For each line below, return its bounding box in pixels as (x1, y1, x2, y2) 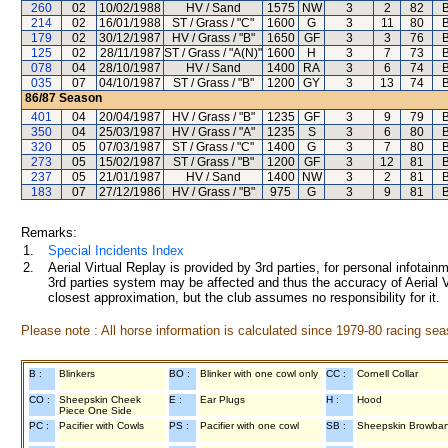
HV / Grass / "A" (171, 125, 255, 139)
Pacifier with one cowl (200, 420, 299, 431)
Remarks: (21, 225, 77, 240)
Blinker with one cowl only (200, 368, 318, 379)
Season (56, 91, 102, 105)
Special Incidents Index (48, 243, 184, 258)
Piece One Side (59, 405, 132, 416)
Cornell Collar (357, 368, 418, 379)
